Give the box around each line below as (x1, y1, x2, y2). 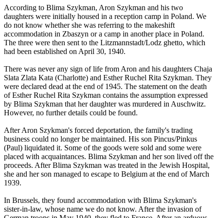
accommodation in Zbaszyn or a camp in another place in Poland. (4, 30, 204, 38)
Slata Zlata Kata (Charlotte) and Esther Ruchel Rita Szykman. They (4, 73, 212, 82)
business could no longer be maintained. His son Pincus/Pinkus (4, 135, 197, 144)
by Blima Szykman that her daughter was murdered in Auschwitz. (4, 100, 206, 109)
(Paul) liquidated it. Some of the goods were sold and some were (4, 144, 201, 152)
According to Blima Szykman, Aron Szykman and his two (4, 3, 183, 12)
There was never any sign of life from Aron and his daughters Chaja (4, 65, 212, 73)
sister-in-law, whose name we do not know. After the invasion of (4, 205, 201, 214)
